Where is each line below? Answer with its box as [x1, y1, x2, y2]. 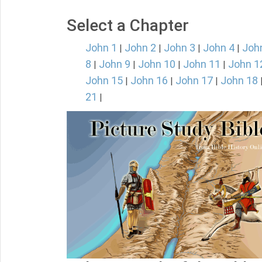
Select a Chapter [67, 16, 189, 35]
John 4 [203, 42, 235, 54]
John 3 [164, 42, 195, 54]
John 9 [99, 58, 130, 70]
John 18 [220, 74, 258, 87]
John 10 [138, 58, 175, 70]
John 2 [125, 42, 156, 54]
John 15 [85, 74, 123, 87]
